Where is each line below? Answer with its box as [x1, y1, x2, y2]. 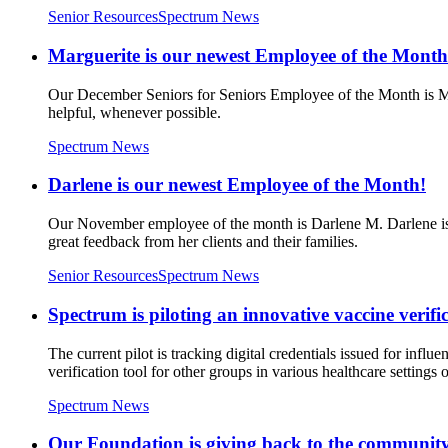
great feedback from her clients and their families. [48, 233, 358, 251]
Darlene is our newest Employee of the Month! [48, 174, 426, 196]
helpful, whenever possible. [48, 103, 221, 121]
